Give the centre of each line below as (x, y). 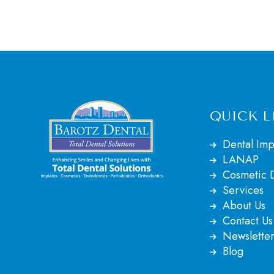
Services (243, 190)
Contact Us (247, 221)
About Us (244, 206)
